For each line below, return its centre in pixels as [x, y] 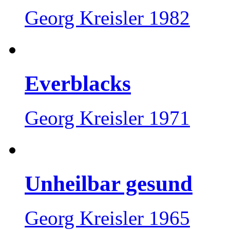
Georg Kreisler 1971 [107, 118]
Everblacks [78, 84]
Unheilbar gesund [109, 183]
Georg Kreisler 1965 [107, 218]
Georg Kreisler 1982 [107, 18]
